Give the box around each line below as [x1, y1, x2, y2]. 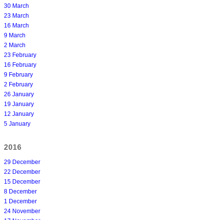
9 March [4, 32, 26, 39]
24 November [4, 208, 40, 215]
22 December [4, 168, 40, 176]
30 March [4, 2, 29, 10]
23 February [4, 52, 36, 59]
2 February [4, 81, 33, 88]
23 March [4, 12, 29, 20]
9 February [4, 71, 33, 79]
